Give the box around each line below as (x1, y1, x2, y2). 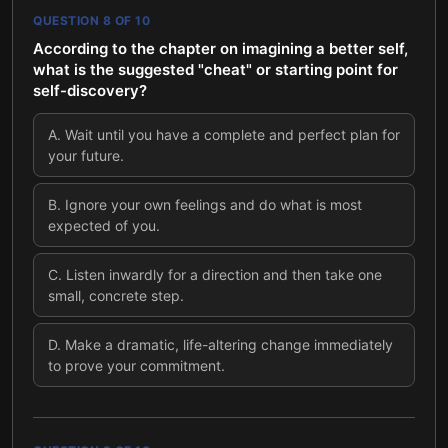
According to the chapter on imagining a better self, (33, 39, 408, 58)
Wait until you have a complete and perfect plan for (65, 126, 400, 143)
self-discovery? (33, 81, 147, 100)
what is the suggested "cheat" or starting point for (33, 60, 398, 79)
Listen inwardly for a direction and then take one (66, 266, 382, 283)
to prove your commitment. (48, 357, 225, 374)
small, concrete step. (48, 287, 184, 304)
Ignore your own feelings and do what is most (65, 196, 362, 213)
